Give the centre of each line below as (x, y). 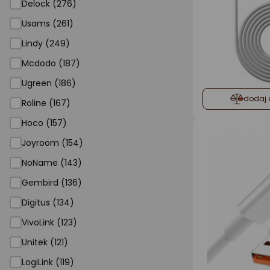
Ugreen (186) (49, 83)
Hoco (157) (44, 123)
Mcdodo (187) (51, 63)
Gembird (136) (52, 183)
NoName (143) (52, 163)
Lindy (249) (46, 43)
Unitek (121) (45, 242)
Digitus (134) (48, 202)
